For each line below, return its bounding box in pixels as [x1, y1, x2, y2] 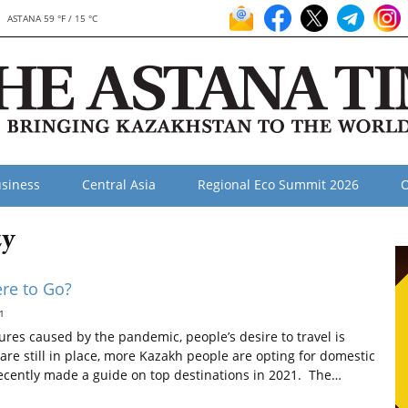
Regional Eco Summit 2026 [198, 176, 359, 193]
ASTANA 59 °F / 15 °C [6, 12, 97, 25]
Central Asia [82, 176, 156, 193]
